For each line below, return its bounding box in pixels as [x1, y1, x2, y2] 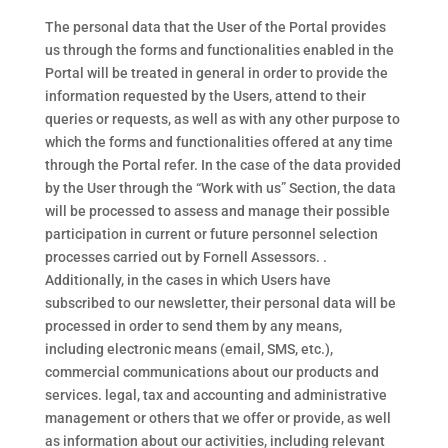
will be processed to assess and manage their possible [44, 203, 390, 219]
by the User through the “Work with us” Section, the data [44, 180, 396, 196]
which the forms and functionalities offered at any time [44, 134, 393, 150]
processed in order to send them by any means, [44, 318, 342, 334]
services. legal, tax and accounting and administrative [44, 387, 387, 403]
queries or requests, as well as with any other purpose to [44, 111, 400, 127]
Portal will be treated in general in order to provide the [44, 65, 388, 81]
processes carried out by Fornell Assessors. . [44, 249, 327, 265]
